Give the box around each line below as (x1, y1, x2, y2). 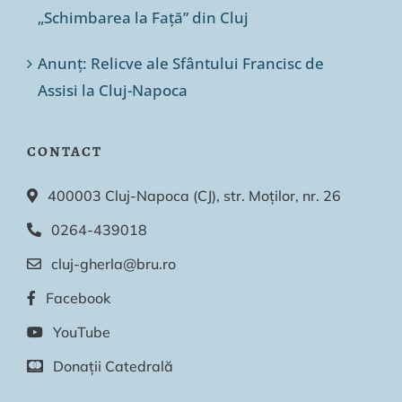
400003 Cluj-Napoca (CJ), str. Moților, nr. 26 (48, 187, 342, 205)
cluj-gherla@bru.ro (51, 255, 177, 274)
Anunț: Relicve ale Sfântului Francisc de (37, 53, 324, 74)
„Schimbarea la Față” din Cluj (37, 7, 249, 29)
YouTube (53, 323, 111, 342)
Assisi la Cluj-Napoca (37, 80, 188, 101)
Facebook (46, 289, 111, 308)
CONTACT (26, 142, 102, 162)
